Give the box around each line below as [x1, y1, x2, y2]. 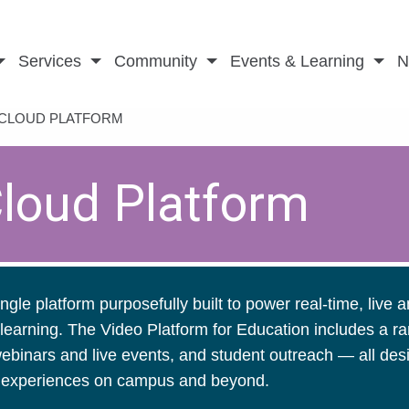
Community [114, 52, 197, 71]
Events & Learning [230, 52, 364, 71]
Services [18, 52, 81, 71]
